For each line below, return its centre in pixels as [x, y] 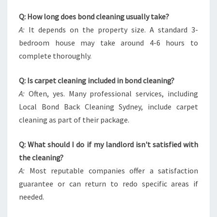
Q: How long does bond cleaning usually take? [94, 16]
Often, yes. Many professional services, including [111, 93]
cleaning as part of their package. [74, 120]
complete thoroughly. [55, 56]
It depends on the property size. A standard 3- [111, 30]
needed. [31, 197]
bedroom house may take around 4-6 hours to [108, 43]
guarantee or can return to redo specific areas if [108, 184]
